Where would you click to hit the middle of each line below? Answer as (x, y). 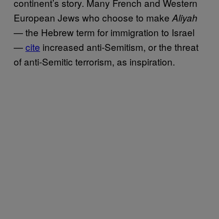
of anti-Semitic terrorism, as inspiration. (94, 61)
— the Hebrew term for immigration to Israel (104, 32)
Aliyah (185, 17)
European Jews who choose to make (93, 17)
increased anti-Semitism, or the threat (119, 46)
